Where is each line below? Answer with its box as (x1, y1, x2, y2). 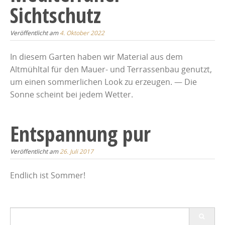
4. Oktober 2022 (60, 28, 104, 37)
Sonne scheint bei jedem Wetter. (10, 88, 133, 100)
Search (10, 207, 36, 218)
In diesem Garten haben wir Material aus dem (10, 51, 183, 62)
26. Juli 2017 (60, 147, 93, 155)
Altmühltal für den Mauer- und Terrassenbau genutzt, (10, 63, 212, 75)
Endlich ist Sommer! (10, 169, 85, 181)
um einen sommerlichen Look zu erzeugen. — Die (10, 76, 197, 87)
